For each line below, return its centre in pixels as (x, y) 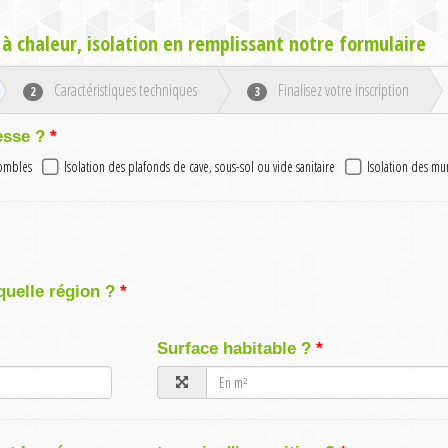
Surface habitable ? (234, 349)
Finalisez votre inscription (342, 90)
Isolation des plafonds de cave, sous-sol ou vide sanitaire (199, 167)
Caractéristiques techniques (124, 90)
